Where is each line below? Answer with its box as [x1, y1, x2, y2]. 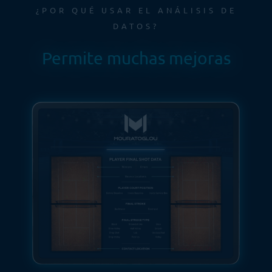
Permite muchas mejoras [41, 48, 231, 69]
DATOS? [113, 21, 159, 32]
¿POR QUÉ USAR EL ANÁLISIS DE [35, 5, 237, 16]
